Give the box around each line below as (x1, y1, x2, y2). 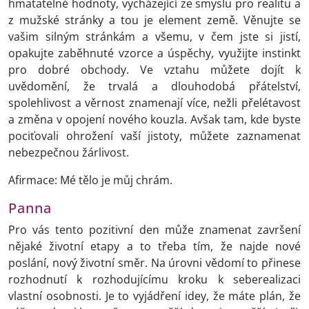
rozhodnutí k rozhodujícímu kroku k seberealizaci (8, 272, 301, 288)
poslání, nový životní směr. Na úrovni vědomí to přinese (8, 255, 301, 271)
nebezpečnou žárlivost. (8, 145, 129, 161)
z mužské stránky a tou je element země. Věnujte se (8, 12, 301, 28)
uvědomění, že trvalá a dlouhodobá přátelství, (8, 79, 301, 94)
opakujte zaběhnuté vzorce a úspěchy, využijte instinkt (8, 46, 301, 61)
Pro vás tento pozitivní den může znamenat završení (8, 222, 301, 238)
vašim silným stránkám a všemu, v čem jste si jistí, (8, 29, 301, 45)
